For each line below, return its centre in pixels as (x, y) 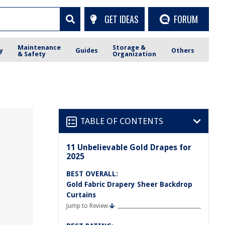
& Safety (32, 54)
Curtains (81, 195)
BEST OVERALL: (92, 174)
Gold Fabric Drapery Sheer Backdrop (129, 184)
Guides (87, 50)
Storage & (129, 47)
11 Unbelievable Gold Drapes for (129, 147)
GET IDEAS (121, 19)
